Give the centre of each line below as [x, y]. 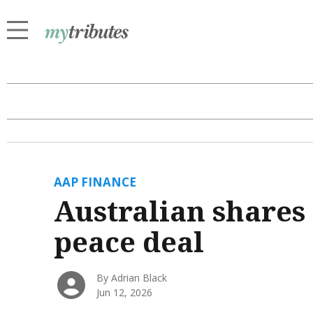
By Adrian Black [132, 278]
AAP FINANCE [95, 182]
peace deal [129, 242]
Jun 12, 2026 [125, 293]
